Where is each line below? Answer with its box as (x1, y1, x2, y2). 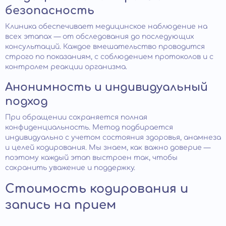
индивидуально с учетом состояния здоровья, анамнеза (5, 133, 221, 141)
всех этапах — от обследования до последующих (5, 32, 194, 40)
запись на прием (5, 198, 116, 212)
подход (5, 95, 48, 107)
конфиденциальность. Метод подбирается (5, 123, 173, 131)
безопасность (5, 4, 94, 17)
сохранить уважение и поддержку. (5, 163, 135, 172)
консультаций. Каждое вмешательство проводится (5, 42, 205, 50)
